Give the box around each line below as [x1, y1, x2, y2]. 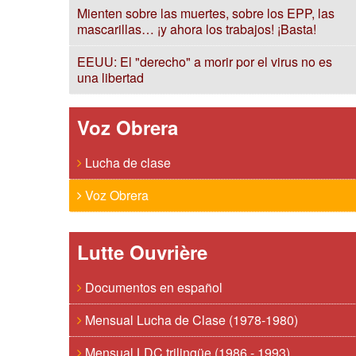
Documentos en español [82, 278, 222, 296]
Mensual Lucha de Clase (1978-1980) [82, 311, 298, 329]
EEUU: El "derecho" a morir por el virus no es [77, 52, 332, 71]
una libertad [77, 68, 144, 87]
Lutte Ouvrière [77, 238, 207, 265]
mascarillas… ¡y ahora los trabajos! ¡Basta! [77, 20, 316, 38]
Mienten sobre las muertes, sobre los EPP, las [77, 4, 335, 22]
